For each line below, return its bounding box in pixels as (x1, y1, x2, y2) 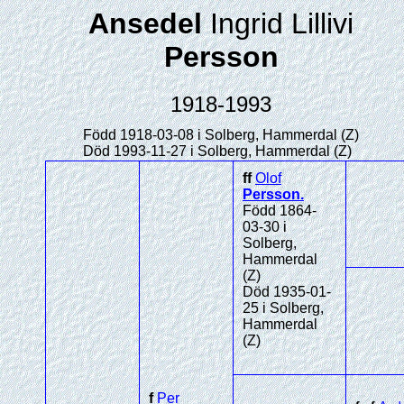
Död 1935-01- (243, 284, 331, 299)
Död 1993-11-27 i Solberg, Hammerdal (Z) (83, 143, 352, 159)
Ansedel (88, 7, 210, 40)
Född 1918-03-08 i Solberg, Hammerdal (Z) (83, 127, 359, 142)
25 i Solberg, (243, 300, 324, 316)
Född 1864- (243, 203, 317, 218)
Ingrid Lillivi (210, 7, 353, 40)
